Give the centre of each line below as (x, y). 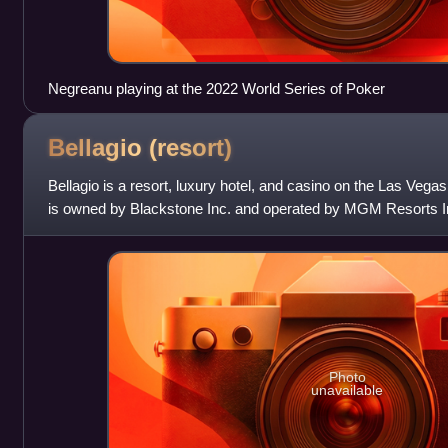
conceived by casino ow (126, 232)
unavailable (347, 390)
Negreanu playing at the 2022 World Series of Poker (216, 89)
